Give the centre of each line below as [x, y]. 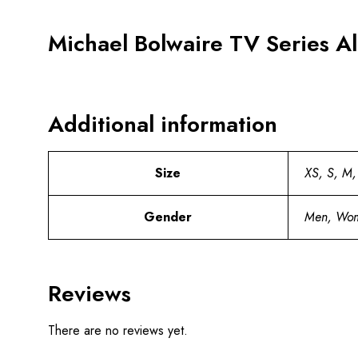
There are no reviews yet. [117, 330]
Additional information [162, 124]
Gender [168, 217]
